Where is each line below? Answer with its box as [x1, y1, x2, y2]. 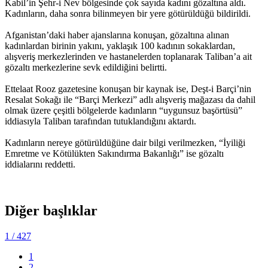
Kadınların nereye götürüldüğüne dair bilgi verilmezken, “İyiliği [5, 137, 245, 148]
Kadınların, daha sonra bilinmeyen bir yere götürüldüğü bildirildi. [5, 8, 251, 19]
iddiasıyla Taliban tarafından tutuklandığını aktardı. [5, 115, 196, 126]
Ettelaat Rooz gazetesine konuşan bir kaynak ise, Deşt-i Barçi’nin [5, 83, 251, 94]
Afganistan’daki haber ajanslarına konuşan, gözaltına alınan [5, 29, 229, 40]
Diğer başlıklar [5, 203, 98, 219]
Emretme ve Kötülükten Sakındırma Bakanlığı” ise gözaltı [5, 148, 224, 159]
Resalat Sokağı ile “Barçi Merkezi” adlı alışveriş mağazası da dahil [5, 94, 255, 105]
